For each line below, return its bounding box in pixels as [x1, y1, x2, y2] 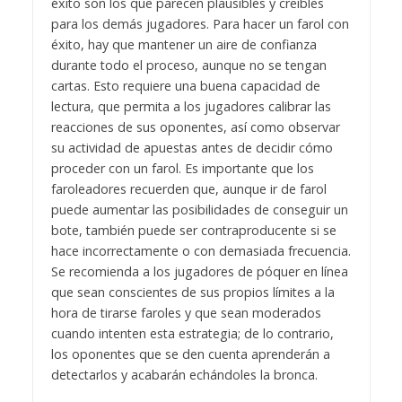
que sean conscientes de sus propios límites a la [50, 284, 335, 301]
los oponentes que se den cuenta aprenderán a [50, 345, 330, 363]
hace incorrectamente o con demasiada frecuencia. [50, 242, 351, 260]
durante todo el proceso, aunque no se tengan [50, 57, 327, 74]
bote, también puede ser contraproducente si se [50, 222, 336, 240]
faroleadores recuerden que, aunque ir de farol [50, 180, 327, 198]
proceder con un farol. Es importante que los [50, 160, 314, 178]
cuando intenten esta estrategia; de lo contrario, [50, 325, 334, 343]
